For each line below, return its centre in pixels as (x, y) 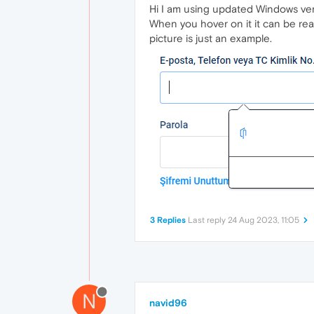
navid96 (168, 303)
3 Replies (168, 220)
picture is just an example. (211, 38)
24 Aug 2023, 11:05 (264, 220)
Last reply (208, 220)
